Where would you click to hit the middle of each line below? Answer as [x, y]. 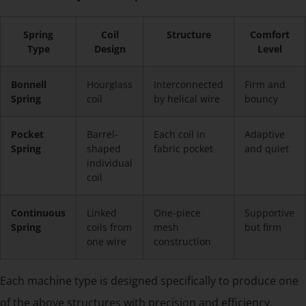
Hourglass [110, 85]
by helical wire [187, 99]
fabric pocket [183, 149]
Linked [102, 213]
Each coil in [180, 135]
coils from [109, 227]
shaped [104, 149]
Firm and [265, 85]
